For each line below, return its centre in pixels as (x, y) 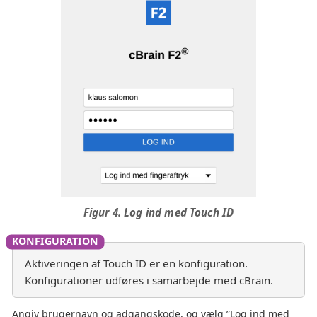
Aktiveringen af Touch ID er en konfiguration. (136, 263)
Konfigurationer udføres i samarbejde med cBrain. (149, 280)
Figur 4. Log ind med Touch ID (158, 212)
